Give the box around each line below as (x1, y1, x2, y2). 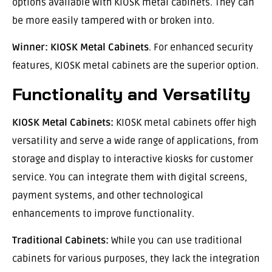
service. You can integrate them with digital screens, (12, 171, 247, 183)
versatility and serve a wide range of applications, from (12, 134, 259, 147)
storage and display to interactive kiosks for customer (12, 152, 253, 165)
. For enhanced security (149, 41, 253, 54)
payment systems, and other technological (12, 189, 203, 202)
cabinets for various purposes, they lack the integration (12, 253, 260, 265)
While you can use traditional (109, 234, 242, 247)
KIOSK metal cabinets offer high (114, 116, 256, 129)
